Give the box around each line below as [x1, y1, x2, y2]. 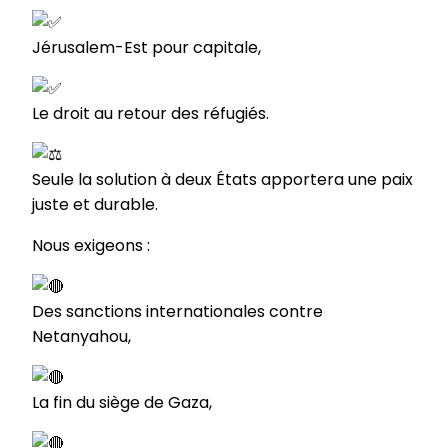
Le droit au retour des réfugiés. [32, 101, 269, 125]
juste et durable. [32, 192, 158, 216]
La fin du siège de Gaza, [32, 390, 212, 414]
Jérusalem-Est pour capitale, [32, 35, 261, 59]
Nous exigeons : [32, 233, 150, 257]
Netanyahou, [32, 324, 131, 348]
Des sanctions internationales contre [32, 299, 323, 323]
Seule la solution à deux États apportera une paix [32, 167, 413, 191]
